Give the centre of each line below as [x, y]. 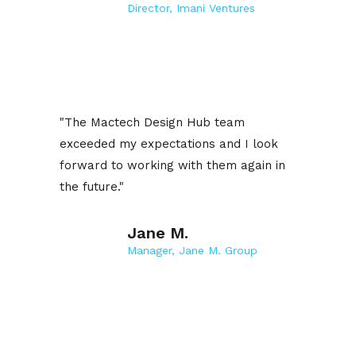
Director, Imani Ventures [191, 8]
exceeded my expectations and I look [169, 144]
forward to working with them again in [172, 166]
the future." [92, 187]
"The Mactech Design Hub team [152, 123]
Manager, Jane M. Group [192, 251]
